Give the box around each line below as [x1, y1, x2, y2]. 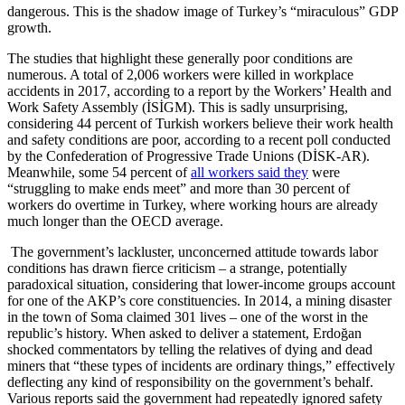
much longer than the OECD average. [7, 212, 223, 229]
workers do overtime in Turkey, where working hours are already [7, 196, 378, 212]
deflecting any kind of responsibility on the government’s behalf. [7, 373, 373, 390]
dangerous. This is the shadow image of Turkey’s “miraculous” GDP [7, 3, 398, 19]
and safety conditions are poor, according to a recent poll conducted [7, 131, 391, 147]
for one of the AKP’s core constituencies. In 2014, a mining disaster [7, 292, 391, 308]
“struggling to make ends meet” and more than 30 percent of [7, 180, 350, 196]
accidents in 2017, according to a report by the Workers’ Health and [7, 82, 391, 99]
